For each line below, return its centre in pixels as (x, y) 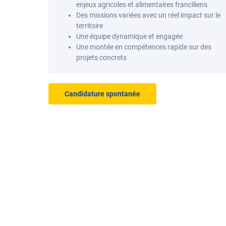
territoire (90, 26)
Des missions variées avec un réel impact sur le (148, 15)
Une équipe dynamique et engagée (129, 36)
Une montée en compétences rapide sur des (144, 47)
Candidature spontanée (102, 94)
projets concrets (101, 58)
